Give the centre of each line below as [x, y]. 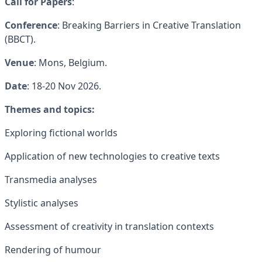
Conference [31, 25]
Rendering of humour [53, 250]
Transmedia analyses [51, 180]
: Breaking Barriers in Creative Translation [149, 25]
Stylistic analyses [42, 203]
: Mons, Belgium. [70, 63]
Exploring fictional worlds [61, 133]
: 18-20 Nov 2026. [64, 86]
